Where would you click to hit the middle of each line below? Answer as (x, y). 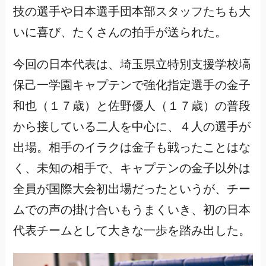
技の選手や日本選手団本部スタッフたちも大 (132, 11)
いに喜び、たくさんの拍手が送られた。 (120, 32)
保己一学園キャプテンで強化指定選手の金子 (132, 85)
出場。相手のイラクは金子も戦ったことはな (132, 148)
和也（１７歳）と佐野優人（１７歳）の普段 (132, 106)
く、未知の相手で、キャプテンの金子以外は (132, 169)
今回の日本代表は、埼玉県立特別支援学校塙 (132, 65)
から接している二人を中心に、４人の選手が (132, 127)
